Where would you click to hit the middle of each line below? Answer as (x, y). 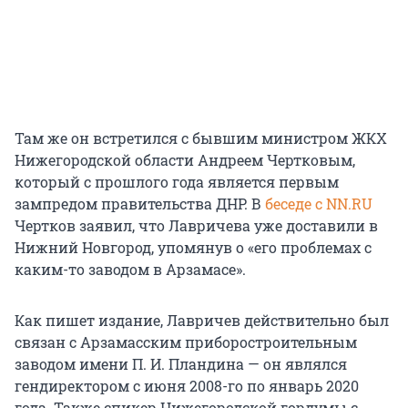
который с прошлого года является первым (177, 182)
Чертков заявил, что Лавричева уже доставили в (196, 226)
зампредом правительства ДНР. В (140, 204)
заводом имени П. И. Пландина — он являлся (181, 364)
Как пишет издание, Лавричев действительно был (202, 321)
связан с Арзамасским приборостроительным (186, 342)
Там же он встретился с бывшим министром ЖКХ (201, 138)
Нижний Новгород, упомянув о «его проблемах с (193, 248)
